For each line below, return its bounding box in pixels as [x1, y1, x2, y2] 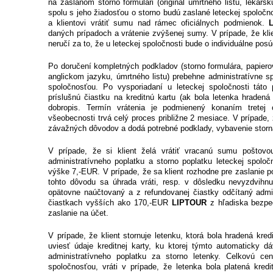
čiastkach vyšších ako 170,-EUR [48, 198, 172, 208]
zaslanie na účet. [48, 208, 108, 218]
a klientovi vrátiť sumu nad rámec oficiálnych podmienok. [48, 18, 269, 28]
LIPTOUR [171, 198, 207, 208]
